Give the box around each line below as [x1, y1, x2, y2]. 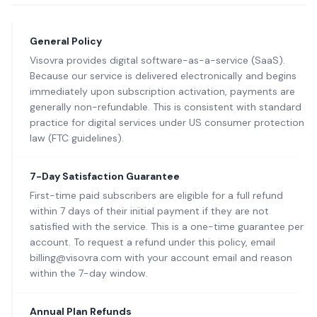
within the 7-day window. [30, 267, 148, 279]
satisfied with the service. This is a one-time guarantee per [30, 220, 304, 233]
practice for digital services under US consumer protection [30, 116, 304, 129]
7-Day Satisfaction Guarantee [30, 170, 180, 183]
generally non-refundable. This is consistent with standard [30, 100, 301, 113]
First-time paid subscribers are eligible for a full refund [30, 189, 283, 202]
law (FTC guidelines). [30, 132, 124, 144]
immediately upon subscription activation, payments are [30, 85, 295, 98]
